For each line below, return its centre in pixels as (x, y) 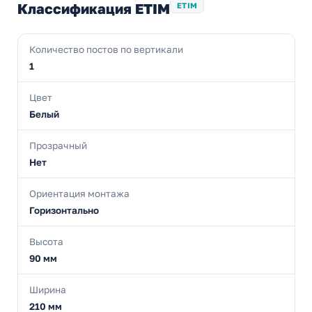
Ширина (48, 290)
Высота (46, 242)
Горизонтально (64, 211)
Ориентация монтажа (79, 194)
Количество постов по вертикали (106, 50)
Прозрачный (58, 146)
